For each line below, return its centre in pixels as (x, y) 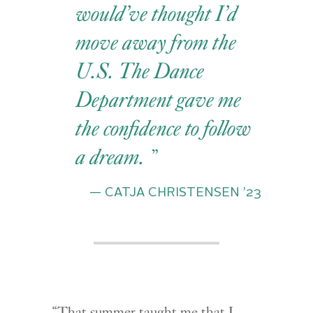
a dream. (113, 157)
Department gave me (159, 100)
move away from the (157, 43)
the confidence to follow (164, 129)
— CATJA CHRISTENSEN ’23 (175, 192)
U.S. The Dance (141, 71)
